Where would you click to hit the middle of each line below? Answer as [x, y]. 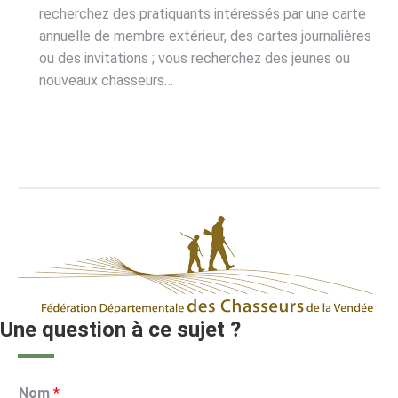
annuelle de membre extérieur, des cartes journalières [205, 36]
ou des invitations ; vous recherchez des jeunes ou [195, 59]
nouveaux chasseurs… [106, 81]
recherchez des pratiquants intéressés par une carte [203, 14]
